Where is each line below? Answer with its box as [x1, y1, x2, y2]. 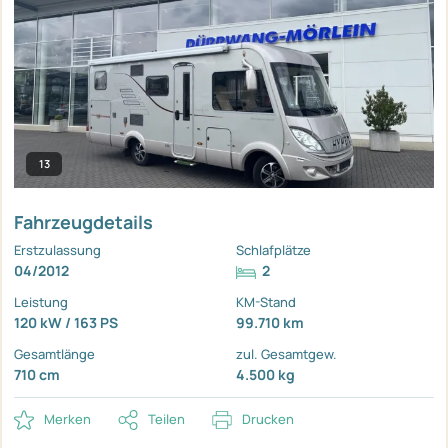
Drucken [242, 410, 294, 429]
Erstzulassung [14, 241, 101, 260]
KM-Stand [236, 293, 296, 312]
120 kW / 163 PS [14, 313, 118, 333]
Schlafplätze [236, 241, 311, 260]
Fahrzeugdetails [14, 210, 153, 235]
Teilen [148, 410, 185, 429]
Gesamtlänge [14, 345, 95, 364]
